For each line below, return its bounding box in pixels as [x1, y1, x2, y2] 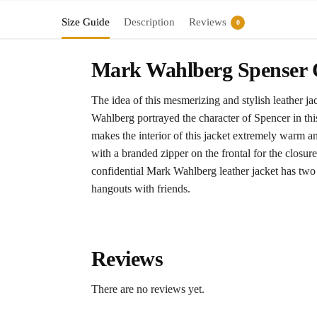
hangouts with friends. [91, 183, 190, 195]
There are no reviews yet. [91, 282, 204, 295]
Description [124, 16, 175, 28]
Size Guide [62, 16, 110, 28]
